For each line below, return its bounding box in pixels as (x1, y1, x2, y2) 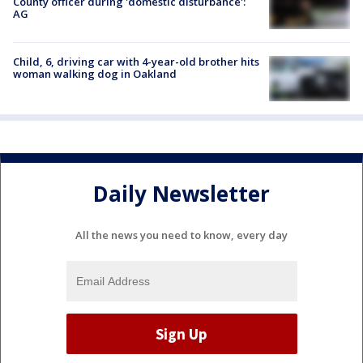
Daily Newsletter (93, 178, 270, 208)
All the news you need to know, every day (75, 228, 288, 243)
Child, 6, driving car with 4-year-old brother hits (13, 54, 259, 70)
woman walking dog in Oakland (13, 66, 177, 82)
